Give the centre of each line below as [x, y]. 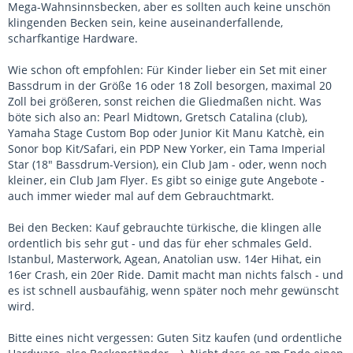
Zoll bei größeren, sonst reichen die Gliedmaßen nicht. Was [165, 102]
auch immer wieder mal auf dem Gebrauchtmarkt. [141, 196]
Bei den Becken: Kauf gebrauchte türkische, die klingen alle [165, 228]
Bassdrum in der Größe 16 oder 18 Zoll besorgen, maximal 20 [170, 86]
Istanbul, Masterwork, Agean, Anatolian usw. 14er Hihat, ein [165, 259]
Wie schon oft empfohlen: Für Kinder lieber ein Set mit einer [167, 70]
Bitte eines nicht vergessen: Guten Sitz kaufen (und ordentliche [175, 338]
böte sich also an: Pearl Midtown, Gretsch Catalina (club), [158, 117]
